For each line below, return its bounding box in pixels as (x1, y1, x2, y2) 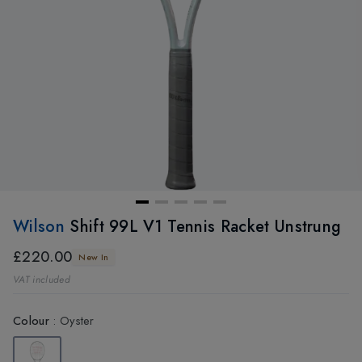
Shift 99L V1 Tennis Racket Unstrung (69, 215, 342, 239)
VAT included (13, 272, 70, 288)
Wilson (13, 215, 70, 239)
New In (78, 250, 109, 264)
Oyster (59, 312, 95, 330)
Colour (13, 312, 49, 330)
